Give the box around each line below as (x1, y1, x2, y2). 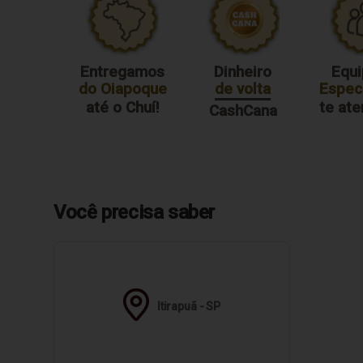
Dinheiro (214, 62, 272, 82)
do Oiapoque (78, 79, 167, 99)
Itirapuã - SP (156, 300, 221, 314)
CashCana (208, 101, 277, 121)
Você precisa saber (53, 201, 216, 224)
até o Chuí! (85, 98, 160, 117)
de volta (215, 79, 271, 99)
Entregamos (80, 62, 165, 82)
